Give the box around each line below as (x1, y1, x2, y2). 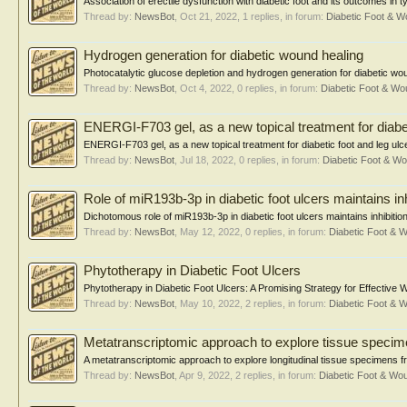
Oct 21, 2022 (180, 11, 237, 22)
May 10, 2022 (180, 298, 240, 309)
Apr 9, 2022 (179, 370, 230, 381)
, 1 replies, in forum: (237, 11, 326, 22)
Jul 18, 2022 (180, 154, 233, 165)
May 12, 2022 (180, 226, 240, 237)
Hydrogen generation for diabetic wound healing (84, 48, 363, 63)
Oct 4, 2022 (180, 83, 232, 94)
